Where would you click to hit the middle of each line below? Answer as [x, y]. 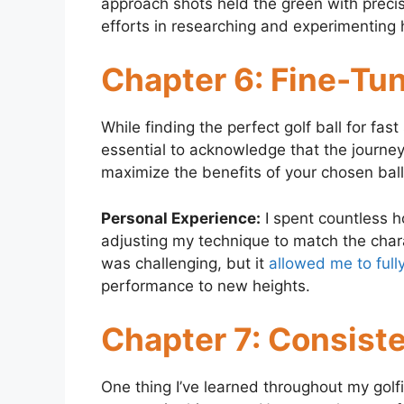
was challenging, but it [185, 263]
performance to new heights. [206, 285]
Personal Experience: [181, 218]
